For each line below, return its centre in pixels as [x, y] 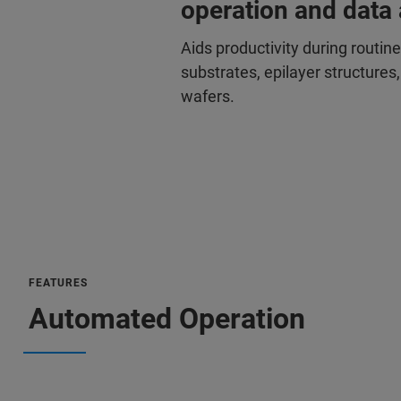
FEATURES [58, 283]
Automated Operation [167, 319]
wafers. [208, 96]
